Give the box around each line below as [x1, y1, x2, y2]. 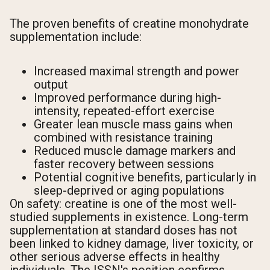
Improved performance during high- [34, 90, 221, 105]
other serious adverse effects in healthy [10, 250, 219, 265]
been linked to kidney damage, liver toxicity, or [10, 236, 254, 251]
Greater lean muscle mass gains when [34, 117, 233, 132]
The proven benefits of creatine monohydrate [10, 16, 249, 31]
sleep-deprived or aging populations [34, 183, 224, 198]
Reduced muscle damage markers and [34, 143, 236, 159]
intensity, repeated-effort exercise [34, 104, 215, 119]
